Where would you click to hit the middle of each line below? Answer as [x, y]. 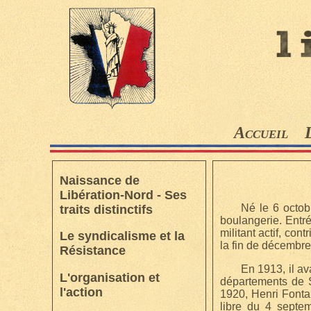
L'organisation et [109, 277]
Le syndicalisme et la [122, 236]
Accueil [261, 133]
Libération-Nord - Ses [123, 195]
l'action [81, 292]
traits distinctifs [106, 209]
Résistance [92, 251]
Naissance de [99, 180]
